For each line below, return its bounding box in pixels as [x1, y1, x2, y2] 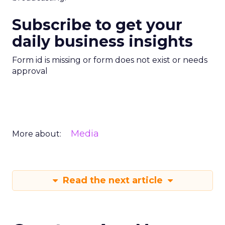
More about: [12, 129, 61, 139]
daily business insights [12, 32, 193, 51]
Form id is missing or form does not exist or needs [12, 55, 207, 65]
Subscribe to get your [12, 16, 182, 34]
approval [12, 66, 48, 76]
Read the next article [60, 175, 165, 186]
